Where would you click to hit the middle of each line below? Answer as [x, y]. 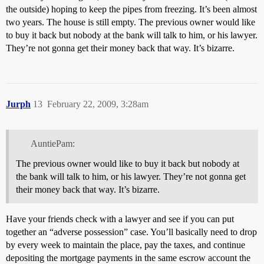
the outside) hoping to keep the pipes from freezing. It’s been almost [131, 9]
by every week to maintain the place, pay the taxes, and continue [126, 245]
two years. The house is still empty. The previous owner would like [131, 22]
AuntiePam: [52, 144]
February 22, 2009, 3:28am [98, 104]
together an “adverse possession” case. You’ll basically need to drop [131, 232]
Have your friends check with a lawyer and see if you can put [120, 219]
